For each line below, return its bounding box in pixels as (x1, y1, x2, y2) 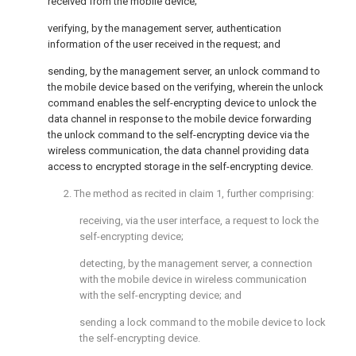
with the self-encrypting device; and (79, 289, 242, 301)
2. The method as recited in (64, 188, 189, 199)
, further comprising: (222, 188, 314, 199)
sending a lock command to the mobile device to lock (79, 316, 326, 328)
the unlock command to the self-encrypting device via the (48, 129, 309, 141)
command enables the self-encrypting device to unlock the (48, 97, 316, 109)
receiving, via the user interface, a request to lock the (79, 215, 319, 226)
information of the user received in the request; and (48, 38, 281, 50)
